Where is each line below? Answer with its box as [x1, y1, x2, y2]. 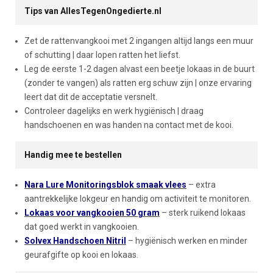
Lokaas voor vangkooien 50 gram [24, 208, 160, 218]
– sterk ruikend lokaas [160, 208, 246, 218]
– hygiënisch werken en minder [126, 236, 247, 246]
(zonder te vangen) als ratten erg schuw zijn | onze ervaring [24, 78, 252, 88]
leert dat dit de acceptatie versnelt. [24, 92, 157, 102]
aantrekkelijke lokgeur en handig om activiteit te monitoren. [24, 194, 251, 204]
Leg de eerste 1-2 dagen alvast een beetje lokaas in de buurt [24, 64, 255, 74]
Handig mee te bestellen [24, 150, 122, 160]
